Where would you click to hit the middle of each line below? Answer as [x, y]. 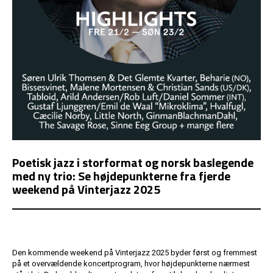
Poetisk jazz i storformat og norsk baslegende [133, 162]
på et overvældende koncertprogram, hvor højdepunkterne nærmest [131, 264]
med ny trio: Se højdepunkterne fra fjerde [121, 176]
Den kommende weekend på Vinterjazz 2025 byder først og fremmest [135, 253]
